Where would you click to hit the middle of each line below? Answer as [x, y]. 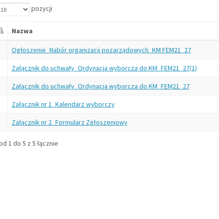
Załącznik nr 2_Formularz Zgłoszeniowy [69, 122]
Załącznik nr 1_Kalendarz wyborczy [63, 104]
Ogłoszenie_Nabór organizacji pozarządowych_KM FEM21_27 [101, 50]
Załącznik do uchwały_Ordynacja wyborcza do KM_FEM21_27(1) [104, 68]
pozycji [41, 9]
